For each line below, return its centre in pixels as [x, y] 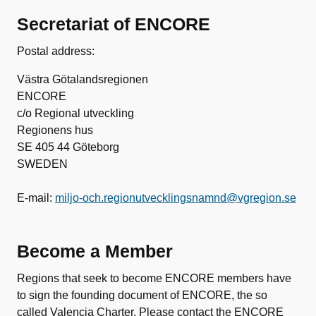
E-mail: [36, 198]
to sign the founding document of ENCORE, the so [142, 295]
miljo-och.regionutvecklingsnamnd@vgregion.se [176, 198]
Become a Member [95, 251]
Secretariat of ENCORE [114, 24]
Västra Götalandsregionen [83, 79]
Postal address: [56, 51]
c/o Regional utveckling [75, 113]
